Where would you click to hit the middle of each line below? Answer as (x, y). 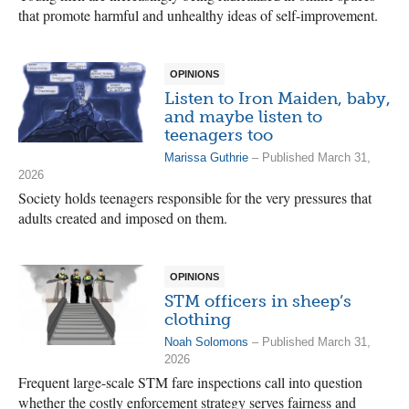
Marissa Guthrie (206, 157)
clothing (198, 320)
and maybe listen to (243, 117)
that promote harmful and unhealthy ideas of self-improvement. (198, 15)
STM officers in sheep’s (258, 301)
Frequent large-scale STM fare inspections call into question (190, 382)
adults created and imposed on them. (123, 218)
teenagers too (219, 135)
